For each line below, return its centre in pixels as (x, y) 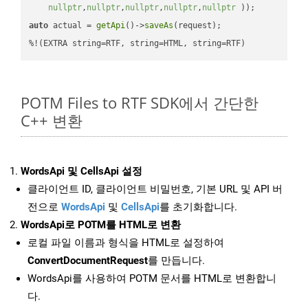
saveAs (159, 25)
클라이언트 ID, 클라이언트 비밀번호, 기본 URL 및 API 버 (155, 189)
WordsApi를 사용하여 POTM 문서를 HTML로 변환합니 (152, 279)
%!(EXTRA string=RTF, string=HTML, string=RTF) (137, 43)
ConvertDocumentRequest (88, 261)
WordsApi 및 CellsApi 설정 (81, 172)
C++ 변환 (52, 121)
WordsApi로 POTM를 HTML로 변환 (101, 225)
